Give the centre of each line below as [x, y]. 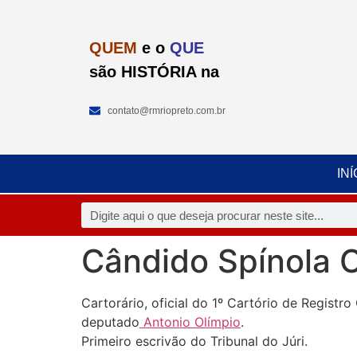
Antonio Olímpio [190, 322]
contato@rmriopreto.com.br [166, 110]
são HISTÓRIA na [154, 72]
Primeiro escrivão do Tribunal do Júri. [194, 341]
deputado [110, 322]
